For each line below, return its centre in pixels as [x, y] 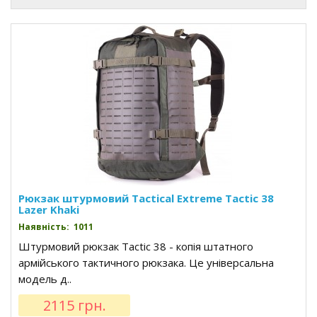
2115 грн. [74, 305]
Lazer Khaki [49, 209]
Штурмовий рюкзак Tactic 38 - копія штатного [136, 246]
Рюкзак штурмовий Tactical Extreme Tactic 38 [146, 198]
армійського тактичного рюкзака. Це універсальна [146, 263]
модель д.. [45, 279]
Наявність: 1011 [56, 227]
